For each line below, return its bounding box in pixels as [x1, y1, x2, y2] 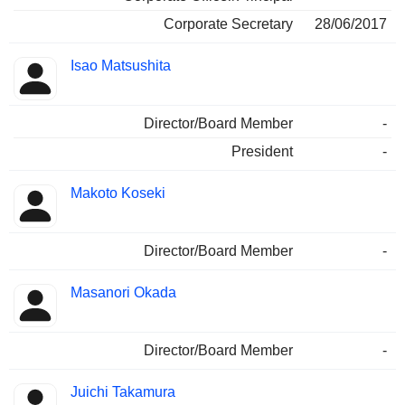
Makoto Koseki [71, 185, 165, 202]
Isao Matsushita [71, 58, 171, 74]
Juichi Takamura [71, 384, 175, 400]
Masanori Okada [71, 285, 176, 301]
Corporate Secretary [164, 16, 293, 33]
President [231, 144, 293, 160]
